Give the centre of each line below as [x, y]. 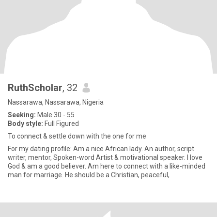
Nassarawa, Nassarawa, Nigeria [56, 102]
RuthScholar [35, 88]
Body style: [25, 124]
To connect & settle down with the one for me [77, 136]
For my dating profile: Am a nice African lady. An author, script [40, 149]
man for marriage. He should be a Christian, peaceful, [89, 175]
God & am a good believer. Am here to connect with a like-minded [107, 166]
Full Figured [61, 124]
